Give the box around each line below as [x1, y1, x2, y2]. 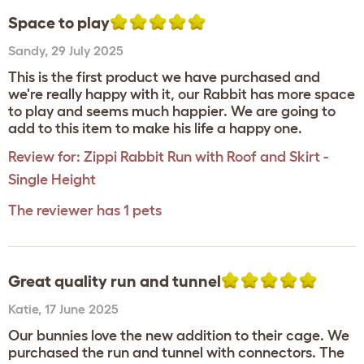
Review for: [8, 149, 80, 165]
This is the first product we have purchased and [8, 69, 320, 85]
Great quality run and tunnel [8, 272, 221, 290]
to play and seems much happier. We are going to [8, 103, 336, 119]
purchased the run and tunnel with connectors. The [8, 344, 344, 361]
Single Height [8, 171, 96, 188]
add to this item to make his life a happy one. [8, 120, 302, 136]
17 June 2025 [45, 301, 119, 316]
